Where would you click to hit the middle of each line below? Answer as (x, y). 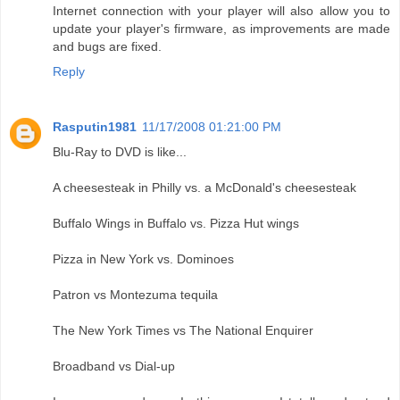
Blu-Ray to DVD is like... (120, 152)
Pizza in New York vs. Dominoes (143, 259)
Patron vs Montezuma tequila (135, 295)
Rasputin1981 (95, 127)
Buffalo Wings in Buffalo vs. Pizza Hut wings (176, 224)
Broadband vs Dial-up (114, 367)
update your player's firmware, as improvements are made (221, 29)
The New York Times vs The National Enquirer (183, 331)
